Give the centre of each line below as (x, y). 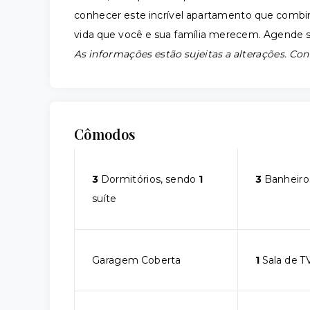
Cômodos (105, 134)
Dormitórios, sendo (149, 179)
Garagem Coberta (137, 260)
